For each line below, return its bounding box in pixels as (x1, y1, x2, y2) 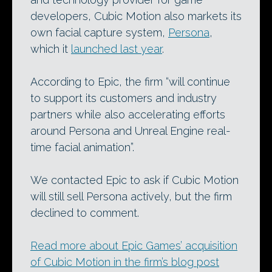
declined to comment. (30, 206, 139, 219)
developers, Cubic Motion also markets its (30, 10, 242, 22)
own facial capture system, (30, 26, 168, 39)
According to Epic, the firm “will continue (30, 75, 230, 88)
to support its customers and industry (30, 92, 217, 104)
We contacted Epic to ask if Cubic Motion (30, 174, 239, 186)
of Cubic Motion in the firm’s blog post (30, 256, 219, 268)
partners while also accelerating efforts (30, 108, 225, 121)
